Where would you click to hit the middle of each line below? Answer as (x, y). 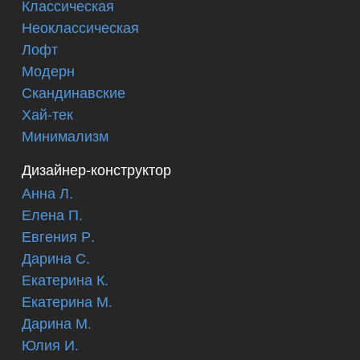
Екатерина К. (65, 279)
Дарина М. (57, 323)
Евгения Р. (58, 236)
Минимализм (65, 135)
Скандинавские (74, 91)
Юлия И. (50, 344)
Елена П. (52, 214)
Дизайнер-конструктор (96, 168)
